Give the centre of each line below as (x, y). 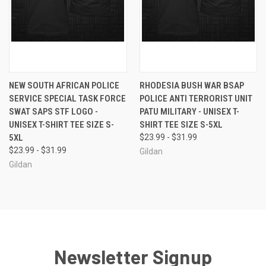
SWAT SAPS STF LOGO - (53, 111)
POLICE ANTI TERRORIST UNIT (196, 98)
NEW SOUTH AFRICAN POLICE (64, 85)
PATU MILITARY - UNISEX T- (189, 111)
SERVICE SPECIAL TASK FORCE (67, 98)
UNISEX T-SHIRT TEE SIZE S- (61, 124)
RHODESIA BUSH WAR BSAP (191, 85)
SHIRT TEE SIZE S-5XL (181, 124)
